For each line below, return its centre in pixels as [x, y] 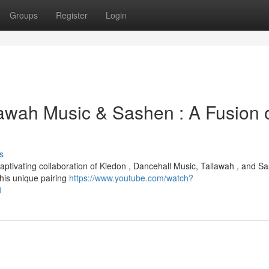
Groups [24, 15]
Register [72, 15]
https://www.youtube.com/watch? [131, 178]
